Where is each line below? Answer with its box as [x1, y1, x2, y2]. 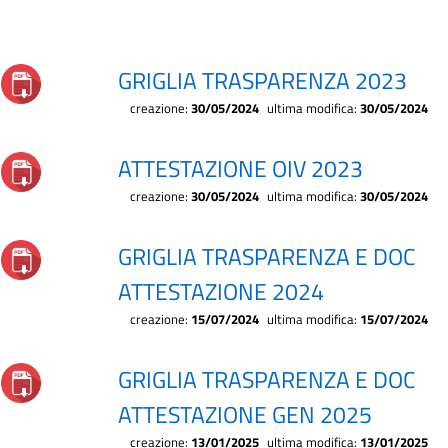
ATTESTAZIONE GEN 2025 [118, 397, 372, 432]
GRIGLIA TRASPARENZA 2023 [118, 63, 407, 98]
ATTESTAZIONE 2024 [118, 274, 324, 309]
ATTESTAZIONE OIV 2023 [118, 151, 363, 186]
